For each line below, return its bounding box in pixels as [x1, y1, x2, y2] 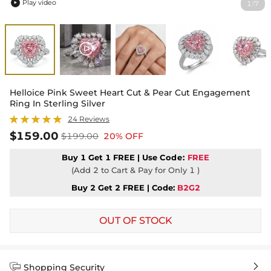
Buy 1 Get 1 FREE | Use [61, 152, 160, 162]
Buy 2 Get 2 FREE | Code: [71, 182, 175, 192]
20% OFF [103, 130, 143, 142]
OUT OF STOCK [99, 214, 172, 226]
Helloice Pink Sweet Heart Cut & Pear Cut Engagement [10, 87, 250, 98]
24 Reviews [68, 114, 109, 123]
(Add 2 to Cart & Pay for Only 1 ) [71, 165, 200, 175]
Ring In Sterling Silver [10, 97, 105, 109]
